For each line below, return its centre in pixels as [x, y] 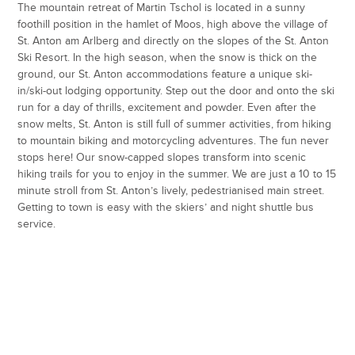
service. [38, 223]
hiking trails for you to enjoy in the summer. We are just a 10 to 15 [177, 174]
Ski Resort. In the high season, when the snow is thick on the [168, 57]
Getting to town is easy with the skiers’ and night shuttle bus [166, 207]
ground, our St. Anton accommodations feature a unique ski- [165, 74]
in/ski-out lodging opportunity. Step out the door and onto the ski [176, 90]
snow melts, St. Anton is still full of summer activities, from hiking [175, 124]
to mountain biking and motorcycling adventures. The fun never [174, 140]
